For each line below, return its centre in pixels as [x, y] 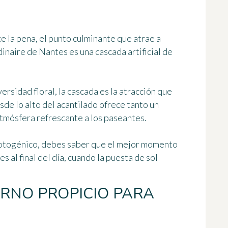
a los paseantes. [115, 118]
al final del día [37, 158]
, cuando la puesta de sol [111, 158]
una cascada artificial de [126, 52]
